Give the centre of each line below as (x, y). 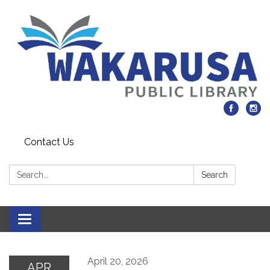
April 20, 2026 (118, 262)
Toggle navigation (64, 221)
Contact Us (49, 142)
